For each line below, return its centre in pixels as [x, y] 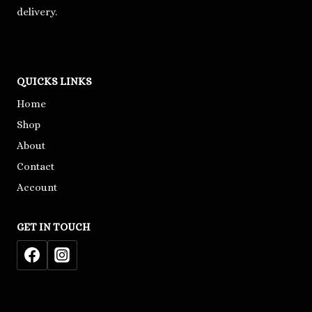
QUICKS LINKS [54, 81]
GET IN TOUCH [54, 227]
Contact [36, 167]
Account [37, 188]
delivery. [37, 11]
